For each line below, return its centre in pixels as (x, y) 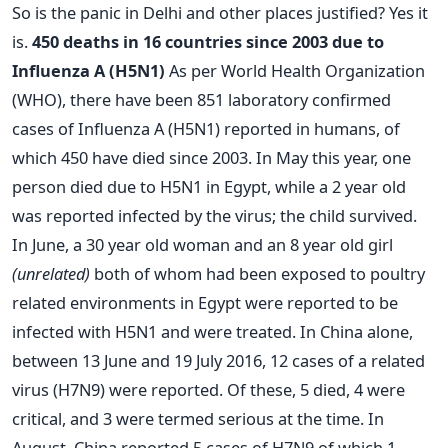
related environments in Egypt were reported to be (205, 302)
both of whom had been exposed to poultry (257, 273)
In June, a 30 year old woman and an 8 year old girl (202, 244)
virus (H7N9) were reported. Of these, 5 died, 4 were (208, 389)
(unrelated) (51, 273)
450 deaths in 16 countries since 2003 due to (208, 41)
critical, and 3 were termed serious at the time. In (198, 418)
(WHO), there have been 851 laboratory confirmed (201, 99)
